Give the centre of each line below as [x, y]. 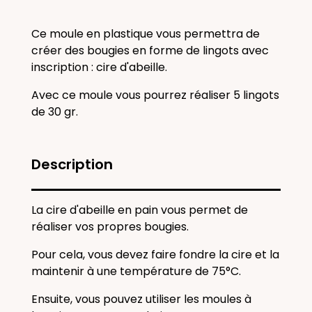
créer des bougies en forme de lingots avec [150, 50]
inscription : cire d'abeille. [99, 67]
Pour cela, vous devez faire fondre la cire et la [155, 255]
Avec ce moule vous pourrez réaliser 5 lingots [155, 95]
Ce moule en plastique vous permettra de [146, 34]
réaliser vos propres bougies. [111, 227]
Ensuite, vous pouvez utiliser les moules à [141, 299]
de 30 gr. [55, 112]
